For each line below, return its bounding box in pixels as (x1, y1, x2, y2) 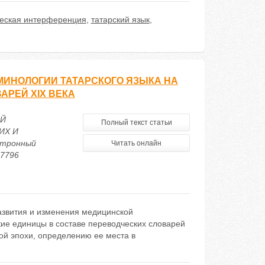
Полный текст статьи (101, 118, 172, 127)
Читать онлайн (111, 139, 162, 147)
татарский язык (91, 15, 150, 24)
